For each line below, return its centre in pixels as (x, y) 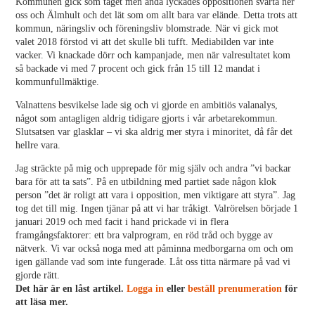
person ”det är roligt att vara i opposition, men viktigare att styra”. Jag (156, 195)
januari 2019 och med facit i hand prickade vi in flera (122, 222)
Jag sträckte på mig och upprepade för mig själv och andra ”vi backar (154, 168)
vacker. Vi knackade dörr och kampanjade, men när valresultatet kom (153, 55)
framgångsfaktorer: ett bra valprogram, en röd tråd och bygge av (144, 235)
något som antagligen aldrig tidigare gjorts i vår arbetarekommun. (147, 118)
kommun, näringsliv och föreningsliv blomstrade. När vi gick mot (147, 28)
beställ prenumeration (235, 289)
